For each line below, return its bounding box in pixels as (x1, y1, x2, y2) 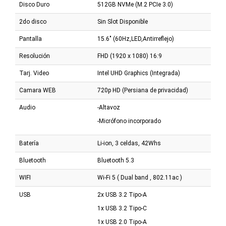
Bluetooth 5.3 (97, 157, 134, 164)
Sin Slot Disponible (97, 18, 148, 26)
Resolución (19, 52, 50, 60)
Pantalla (19, 35, 42, 43)
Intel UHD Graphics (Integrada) (97, 70, 180, 77)
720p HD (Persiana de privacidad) (97, 87, 188, 94)
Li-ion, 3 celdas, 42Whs (97, 140, 161, 147)
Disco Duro (19, 1, 49, 9)
